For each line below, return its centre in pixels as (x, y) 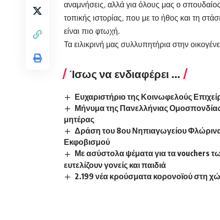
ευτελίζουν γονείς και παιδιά (115, 165)
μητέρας (79, 120)
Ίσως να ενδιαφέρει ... (125, 74)
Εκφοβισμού (87, 142)
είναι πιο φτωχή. (92, 31)
